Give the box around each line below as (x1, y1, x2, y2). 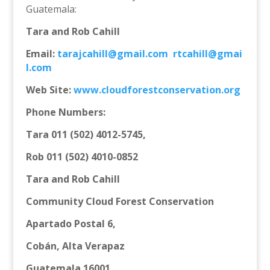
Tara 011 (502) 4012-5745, (25, 128, 146, 142)
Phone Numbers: (25, 105, 105, 119)
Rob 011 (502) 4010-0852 (25, 150, 138, 164)
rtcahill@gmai (172, 47, 242, 61)
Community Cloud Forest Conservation (25, 195, 214, 209)
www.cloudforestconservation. (73, 83, 224, 97)
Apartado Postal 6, (25, 217, 188, 231)
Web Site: (25, 83, 74, 97)
